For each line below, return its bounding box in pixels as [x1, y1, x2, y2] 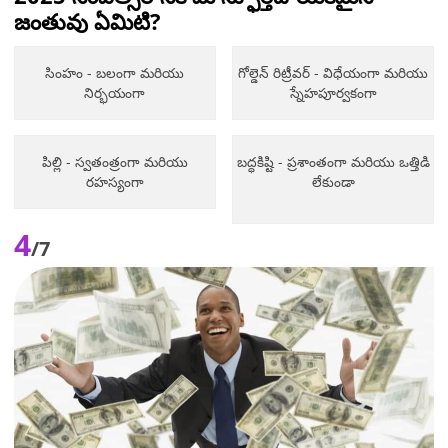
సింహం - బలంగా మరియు [45, 62, 185, 82]
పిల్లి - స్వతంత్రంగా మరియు [41, 151, 188, 171]
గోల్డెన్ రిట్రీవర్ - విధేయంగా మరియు [238, 62, 429, 82]
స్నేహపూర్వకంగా [289, 82, 377, 102]
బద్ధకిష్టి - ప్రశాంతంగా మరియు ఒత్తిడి [236, 151, 430, 171]
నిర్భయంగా [84, 82, 146, 102]
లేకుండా [311, 171, 355, 191]
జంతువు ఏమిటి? [14, 5, 161, 36]
